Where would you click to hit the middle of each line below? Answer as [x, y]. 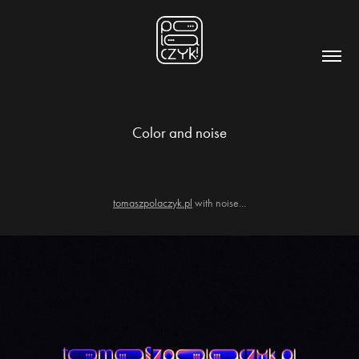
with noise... [219, 203]
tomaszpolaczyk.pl [153, 203]
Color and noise [179, 133]
